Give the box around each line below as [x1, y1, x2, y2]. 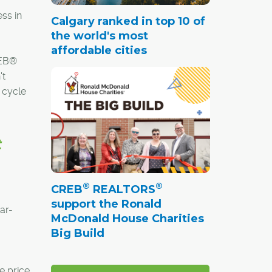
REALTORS [89, 182, 155, 196]
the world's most [50, 29, 148, 42]
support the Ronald [50, 197, 161, 211]
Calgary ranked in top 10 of [50, 14, 205, 28]
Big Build [50, 226, 104, 240]
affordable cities [50, 43, 147, 57]
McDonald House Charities [50, 211, 204, 225]
